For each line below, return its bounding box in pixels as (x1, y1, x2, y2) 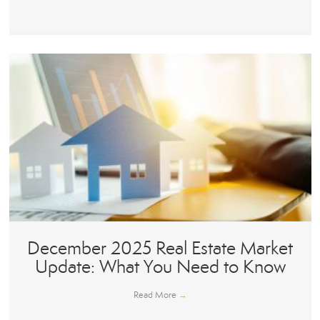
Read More (133, 289, 179, 301)
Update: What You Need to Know (34, 256, 286, 279)
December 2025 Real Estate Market (27, 237, 293, 260)
